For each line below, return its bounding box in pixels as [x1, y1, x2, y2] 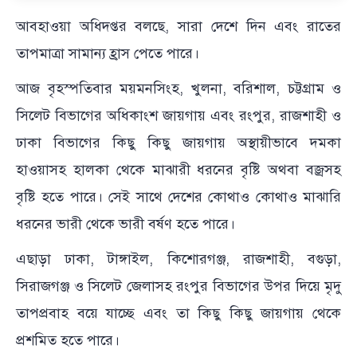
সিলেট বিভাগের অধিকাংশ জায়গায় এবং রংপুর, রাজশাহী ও [16, 106, 341, 124]
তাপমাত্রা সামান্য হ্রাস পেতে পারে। [16, 44, 199, 62]
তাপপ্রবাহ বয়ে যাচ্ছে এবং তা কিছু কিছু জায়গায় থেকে [16, 304, 341, 322]
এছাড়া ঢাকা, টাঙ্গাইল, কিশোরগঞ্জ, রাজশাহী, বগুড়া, [16, 249, 341, 268]
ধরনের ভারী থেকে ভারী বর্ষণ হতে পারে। [16, 214, 235, 233]
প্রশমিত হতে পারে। [16, 331, 120, 349]
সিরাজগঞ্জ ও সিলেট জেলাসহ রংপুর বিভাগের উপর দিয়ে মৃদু [16, 277, 341, 295]
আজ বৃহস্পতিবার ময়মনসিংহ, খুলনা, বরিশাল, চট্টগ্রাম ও [16, 79, 341, 97]
